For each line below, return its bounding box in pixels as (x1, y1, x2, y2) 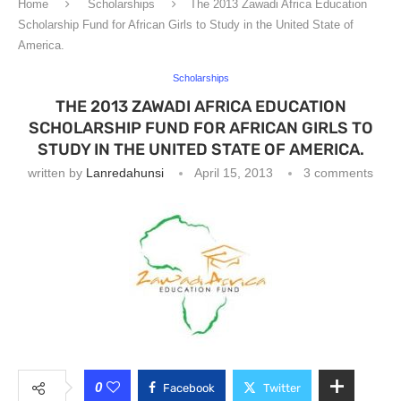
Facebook (163, 381, 215, 395)
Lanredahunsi (86, 166, 164, 180)
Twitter (263, 381, 301, 395)
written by (28, 166, 86, 180)
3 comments (303, 166, 373, 180)
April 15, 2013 (194, 166, 273, 180)
